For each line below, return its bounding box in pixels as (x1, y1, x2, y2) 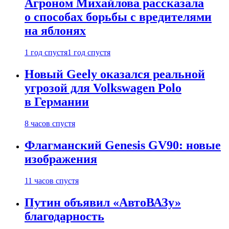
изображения (25, 152, 97, 166)
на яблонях (25, 24, 86, 38)
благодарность (25, 209, 104, 223)
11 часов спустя (25, 176, 79, 185)
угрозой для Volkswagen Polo (25, 81, 181, 95)
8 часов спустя (25, 119, 75, 128)
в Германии (25, 95, 89, 109)
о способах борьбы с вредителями (25, 10, 212, 24)
